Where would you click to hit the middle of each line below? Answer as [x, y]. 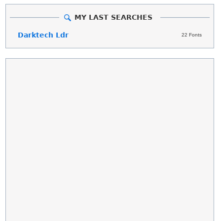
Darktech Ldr [43, 35]
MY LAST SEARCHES [113, 17]
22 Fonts [191, 35]
